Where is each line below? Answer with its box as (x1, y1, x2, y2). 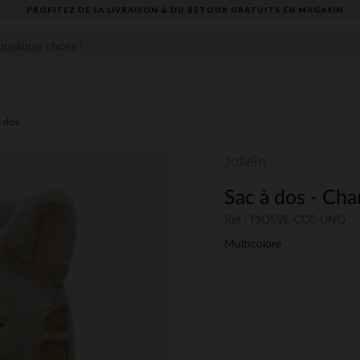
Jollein (224, 154, 267, 170)
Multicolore (224, 239, 281, 251)
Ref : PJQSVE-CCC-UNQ (224, 215, 346, 227)
